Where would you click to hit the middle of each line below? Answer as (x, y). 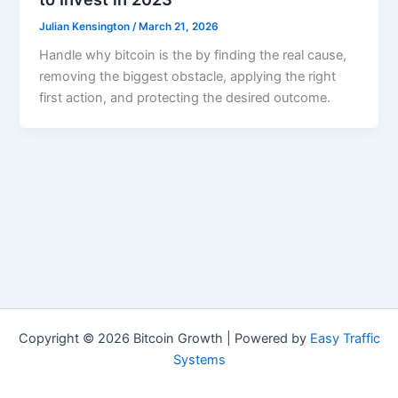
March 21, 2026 (179, 26)
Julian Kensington (86, 26)
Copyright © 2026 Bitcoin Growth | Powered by (164, 338)
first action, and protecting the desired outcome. (185, 98)
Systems (199, 360)
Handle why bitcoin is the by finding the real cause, (193, 56)
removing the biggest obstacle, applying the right (188, 77)
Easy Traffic (345, 338)
